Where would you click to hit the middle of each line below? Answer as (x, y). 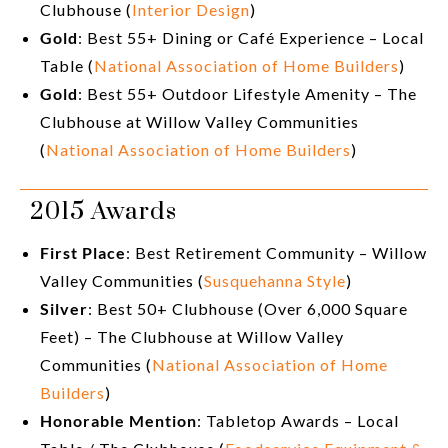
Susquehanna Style (275, 281)
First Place (83, 253)
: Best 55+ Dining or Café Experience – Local (251, 38)
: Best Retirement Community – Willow (276, 253)
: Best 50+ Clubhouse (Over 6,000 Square (248, 309)
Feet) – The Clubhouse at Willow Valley (192, 337)
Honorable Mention (118, 421)
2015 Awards (103, 212)
